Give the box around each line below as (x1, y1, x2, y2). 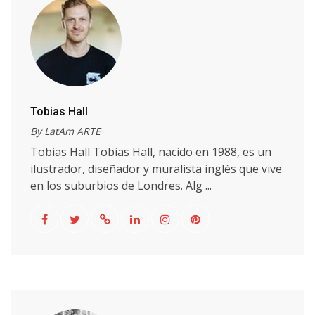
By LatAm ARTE (30, 124, 101, 138)
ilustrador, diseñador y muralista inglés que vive (30, 161, 282, 176)
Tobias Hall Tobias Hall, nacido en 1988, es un (30, 144, 271, 160)
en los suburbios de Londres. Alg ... (30, 178, 212, 193)
